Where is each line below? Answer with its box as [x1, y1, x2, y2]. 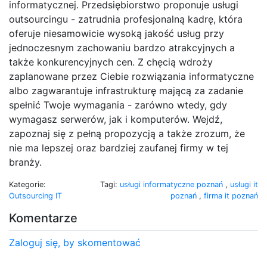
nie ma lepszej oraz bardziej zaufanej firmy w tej [9, 141, 228, 154]
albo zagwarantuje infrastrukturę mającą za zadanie [9, 84, 243, 97]
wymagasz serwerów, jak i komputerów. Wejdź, [9, 113, 222, 125]
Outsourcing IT [9, 191, 62, 200]
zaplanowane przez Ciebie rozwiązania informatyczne [9, 70, 254, 82]
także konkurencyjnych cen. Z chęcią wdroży [9, 55, 213, 68]
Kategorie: [9, 179, 46, 189]
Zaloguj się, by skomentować [9, 236, 141, 249]
